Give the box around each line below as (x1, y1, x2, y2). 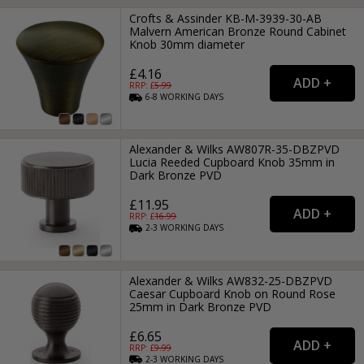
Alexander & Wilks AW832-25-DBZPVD (129, 272, 333, 288)
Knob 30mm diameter (129, 36, 245, 52)
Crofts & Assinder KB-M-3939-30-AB (129, 10, 323, 26)
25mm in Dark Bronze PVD (129, 298, 272, 314)
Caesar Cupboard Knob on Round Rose (129, 285, 336, 301)
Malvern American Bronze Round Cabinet (129, 23, 347, 39)
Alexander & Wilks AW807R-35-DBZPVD (129, 141, 340, 158)
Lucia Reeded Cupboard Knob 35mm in (129, 154, 336, 171)
